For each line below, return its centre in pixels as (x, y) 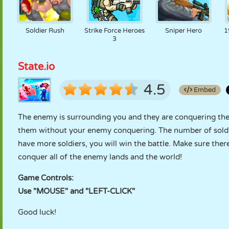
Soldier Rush (45, 31)
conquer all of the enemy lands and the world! (100, 157)
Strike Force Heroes (114, 31)
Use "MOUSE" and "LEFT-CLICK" (76, 191)
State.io (36, 67)
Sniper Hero (184, 31)
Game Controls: (46, 178)
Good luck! (37, 212)
